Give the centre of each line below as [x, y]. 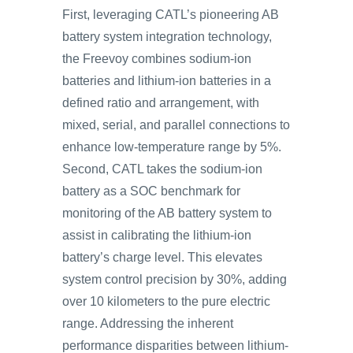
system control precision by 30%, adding [175, 279]
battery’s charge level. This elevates [162, 257]
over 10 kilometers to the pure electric [166, 301]
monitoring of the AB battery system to [167, 213]
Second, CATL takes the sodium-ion [162, 169]
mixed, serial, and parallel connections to [176, 125]
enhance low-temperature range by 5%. [172, 147]
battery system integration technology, [167, 37]
